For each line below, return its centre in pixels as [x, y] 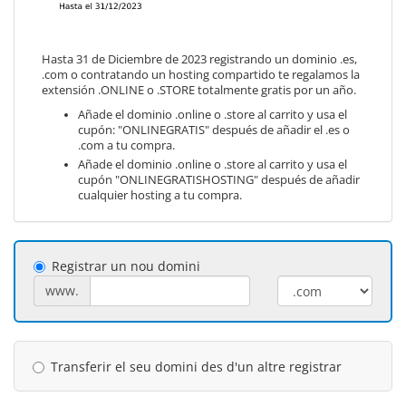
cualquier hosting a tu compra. [160, 195]
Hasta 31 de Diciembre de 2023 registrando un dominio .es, [199, 59]
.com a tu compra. [126, 145]
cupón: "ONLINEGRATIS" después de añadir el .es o [214, 130]
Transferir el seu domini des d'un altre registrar [196, 366]
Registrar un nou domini [126, 266]
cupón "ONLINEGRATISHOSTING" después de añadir [219, 180]
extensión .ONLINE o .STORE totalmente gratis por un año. [199, 90]
